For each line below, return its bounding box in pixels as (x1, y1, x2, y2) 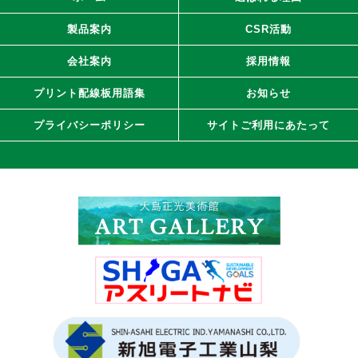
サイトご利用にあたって (207, 119, 330, 132)
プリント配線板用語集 (33, 87, 145, 100)
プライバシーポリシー (33, 119, 145, 132)
